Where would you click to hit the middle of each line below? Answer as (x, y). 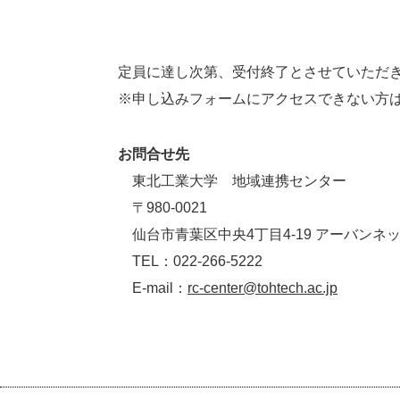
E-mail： (153, 288)
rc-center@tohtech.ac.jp (262, 288)
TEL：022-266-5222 (190, 262)
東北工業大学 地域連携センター (232, 181)
